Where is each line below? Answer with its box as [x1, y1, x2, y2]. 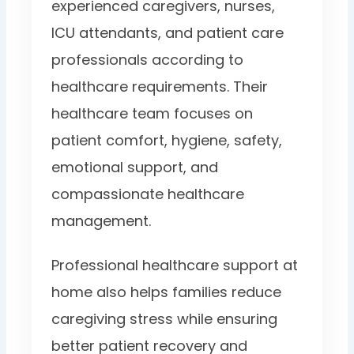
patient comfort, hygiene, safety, [51, 130, 283, 150]
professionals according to [51, 49, 244, 70]
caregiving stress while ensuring [51, 308, 278, 329]
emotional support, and [51, 156, 219, 177]
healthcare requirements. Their [51, 76, 269, 96]
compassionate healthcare [51, 183, 245, 204]
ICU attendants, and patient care [51, 22, 284, 43]
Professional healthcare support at [51, 254, 299, 275]
